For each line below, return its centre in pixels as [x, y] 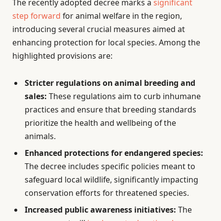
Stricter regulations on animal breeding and [110, 83]
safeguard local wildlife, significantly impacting [111, 179]
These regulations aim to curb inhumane [124, 96]
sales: [36, 96]
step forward [37, 16]
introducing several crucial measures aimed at [99, 29]
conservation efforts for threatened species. [107, 193]
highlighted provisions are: [62, 55]
